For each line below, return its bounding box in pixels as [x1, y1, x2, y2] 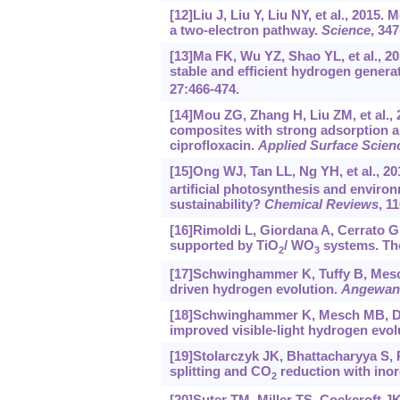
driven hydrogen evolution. [169, 281, 341, 297]
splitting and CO [169, 363, 271, 379]
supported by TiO [169, 237, 279, 254]
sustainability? [169, 196, 264, 212]
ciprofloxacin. [169, 137, 258, 154]
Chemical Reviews [263, 196, 379, 212]
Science [321, 22, 371, 38]
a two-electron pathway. [169, 22, 321, 38]
